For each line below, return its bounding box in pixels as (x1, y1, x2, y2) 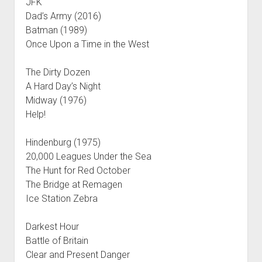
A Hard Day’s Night (25, 80, 101, 92)
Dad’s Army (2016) (25, 10, 101, 22)
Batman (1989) (25, 24, 87, 36)
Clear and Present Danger (25, 249, 130, 260)
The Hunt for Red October (25, 164, 130, 176)
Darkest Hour (25, 220, 79, 232)
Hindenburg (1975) (25, 136, 101, 148)
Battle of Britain (25, 235, 88, 246)
